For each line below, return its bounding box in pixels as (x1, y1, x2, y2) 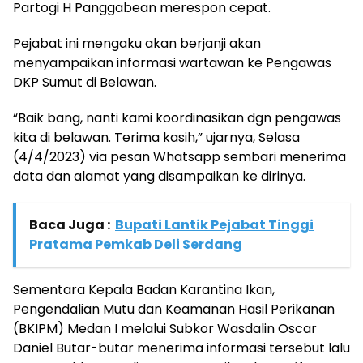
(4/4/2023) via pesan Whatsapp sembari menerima (13, 147, 346, 166)
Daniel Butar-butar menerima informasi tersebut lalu (13, 339, 350, 357)
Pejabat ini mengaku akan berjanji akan (13, 34, 261, 53)
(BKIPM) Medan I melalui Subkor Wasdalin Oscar (13, 319, 317, 338)
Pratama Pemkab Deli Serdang (29, 235, 242, 254)
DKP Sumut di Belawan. (13, 73, 156, 92)
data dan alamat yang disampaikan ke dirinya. (13, 167, 305, 186)
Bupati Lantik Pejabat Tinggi (115, 216, 314, 234)
